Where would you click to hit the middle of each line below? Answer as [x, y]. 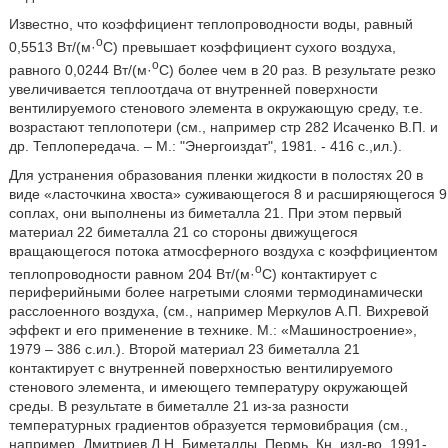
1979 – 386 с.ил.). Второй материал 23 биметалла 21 [184, 349]
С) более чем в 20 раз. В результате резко [297, 69]
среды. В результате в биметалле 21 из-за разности [178, 406]
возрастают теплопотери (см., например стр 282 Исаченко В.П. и [223, 126]
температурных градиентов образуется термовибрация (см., [208, 425]
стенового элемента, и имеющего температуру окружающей [208, 387]
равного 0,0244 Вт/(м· [80, 69]
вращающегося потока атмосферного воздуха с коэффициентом [223, 250]
